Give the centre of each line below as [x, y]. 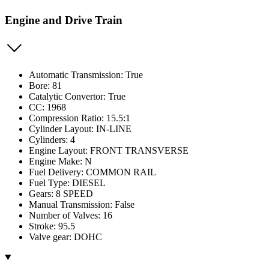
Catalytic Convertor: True [77, 96]
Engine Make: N [60, 161]
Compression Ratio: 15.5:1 [80, 118]
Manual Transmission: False [82, 204]
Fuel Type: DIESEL [67, 183]
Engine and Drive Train [64, 20]
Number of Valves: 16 [71, 215]
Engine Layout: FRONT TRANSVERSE [109, 150]
